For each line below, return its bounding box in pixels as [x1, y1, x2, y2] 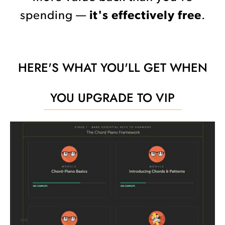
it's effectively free [89, 10, 201, 22]
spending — [20, 10, 89, 22]
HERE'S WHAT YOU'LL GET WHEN [18, 59, 207, 76]
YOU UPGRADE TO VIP [50, 89, 175, 106]
